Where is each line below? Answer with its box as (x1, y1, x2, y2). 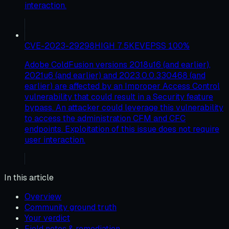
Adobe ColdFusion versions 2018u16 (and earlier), (25, 59, 211, 70)
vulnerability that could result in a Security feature (25, 91, 213, 102)
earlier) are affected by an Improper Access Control (25, 80, 220, 91)
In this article (4, 172, 54, 183)
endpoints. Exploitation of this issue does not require (25, 123, 219, 134)
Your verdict (25, 212, 70, 223)
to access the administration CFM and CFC (25, 112, 186, 124)
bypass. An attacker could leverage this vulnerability (25, 102, 223, 113)
